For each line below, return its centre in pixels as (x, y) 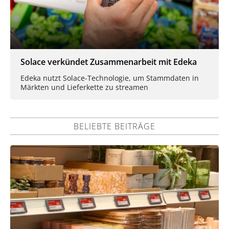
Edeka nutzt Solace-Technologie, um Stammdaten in (110, 78)
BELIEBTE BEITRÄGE (114, 126)
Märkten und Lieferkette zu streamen (84, 87)
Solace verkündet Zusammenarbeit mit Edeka (109, 62)
